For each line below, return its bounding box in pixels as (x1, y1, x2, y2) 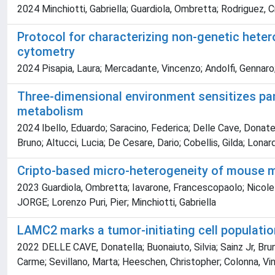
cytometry (17, 44, 75, 59)
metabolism (17, 104, 83, 118)
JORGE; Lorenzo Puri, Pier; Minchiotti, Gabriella (17, 196, 216, 208)
